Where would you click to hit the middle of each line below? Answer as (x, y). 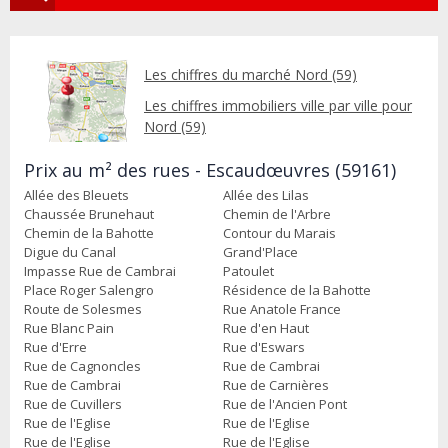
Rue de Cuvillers (73, 403)
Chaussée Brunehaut (89, 213)
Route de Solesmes (83, 308)
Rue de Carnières (276, 384)
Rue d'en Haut (266, 327)
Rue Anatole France (282, 308)
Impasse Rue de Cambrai (100, 270)
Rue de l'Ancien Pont (285, 403)
